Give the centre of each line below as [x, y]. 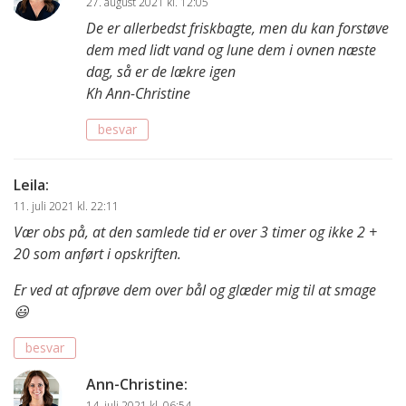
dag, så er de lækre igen [161, 71]
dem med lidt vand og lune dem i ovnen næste [231, 49]
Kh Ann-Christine [138, 93]
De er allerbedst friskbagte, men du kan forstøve [237, 28]
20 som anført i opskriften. [97, 253]
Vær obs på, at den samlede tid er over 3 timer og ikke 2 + [195, 232]
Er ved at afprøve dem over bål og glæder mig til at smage [195, 290]
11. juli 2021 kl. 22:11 [66, 206]
